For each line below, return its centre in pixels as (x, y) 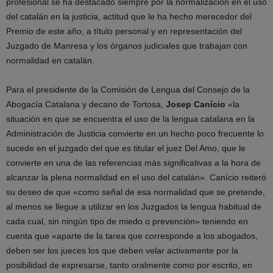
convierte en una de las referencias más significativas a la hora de (133, 163)
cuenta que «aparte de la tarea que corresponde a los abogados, (132, 236)
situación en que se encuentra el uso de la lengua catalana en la (130, 119)
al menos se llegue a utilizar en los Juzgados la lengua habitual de (134, 207)
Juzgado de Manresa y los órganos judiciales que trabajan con (127, 46)
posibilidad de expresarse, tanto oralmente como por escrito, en (129, 265)
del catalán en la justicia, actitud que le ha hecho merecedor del (129, 16)
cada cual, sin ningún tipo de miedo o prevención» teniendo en (127, 221)
